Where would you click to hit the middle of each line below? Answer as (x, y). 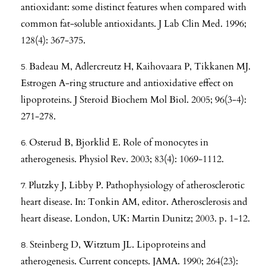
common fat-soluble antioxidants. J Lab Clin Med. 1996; (134, 23)
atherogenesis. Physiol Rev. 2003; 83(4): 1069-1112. (122, 159)
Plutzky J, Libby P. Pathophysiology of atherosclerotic (137, 185)
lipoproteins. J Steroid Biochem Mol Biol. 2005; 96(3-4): (134, 99)
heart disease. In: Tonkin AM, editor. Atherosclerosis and (134, 202)
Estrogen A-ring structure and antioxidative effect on (127, 83)
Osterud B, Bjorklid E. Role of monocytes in (119, 142)
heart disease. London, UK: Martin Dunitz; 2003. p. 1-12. (135, 218)
